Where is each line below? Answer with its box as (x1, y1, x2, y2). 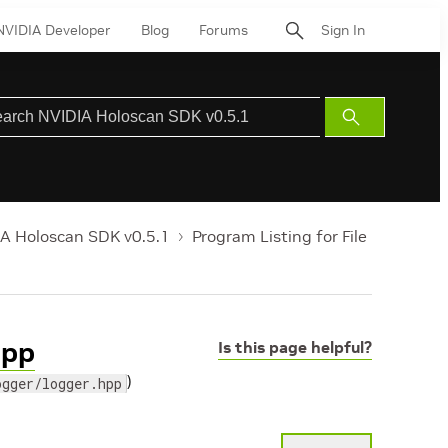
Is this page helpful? (218, 337, 372, 357)
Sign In (321, 20, 365, 39)
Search (353, 133, 395, 148)
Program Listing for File (192, 226, 367, 246)
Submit (353, 109, 395, 124)
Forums (199, 20, 248, 39)
